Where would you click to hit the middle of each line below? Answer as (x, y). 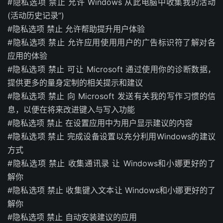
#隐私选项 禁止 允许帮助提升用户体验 (76, 29)
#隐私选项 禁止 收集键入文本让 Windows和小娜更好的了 (111, 190)
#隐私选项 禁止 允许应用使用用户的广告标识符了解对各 (111, 42)
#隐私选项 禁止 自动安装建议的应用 (72, 217)
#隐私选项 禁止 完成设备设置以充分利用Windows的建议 (111, 136)
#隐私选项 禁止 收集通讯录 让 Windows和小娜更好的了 (111, 163)
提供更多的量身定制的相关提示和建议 (75, 82)
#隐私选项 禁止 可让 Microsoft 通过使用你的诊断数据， (111, 69)
